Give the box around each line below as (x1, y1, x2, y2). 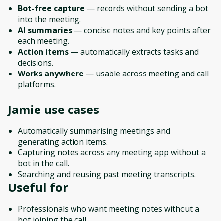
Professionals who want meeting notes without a (18, 203, 199, 214)
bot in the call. (18, 158, 69, 169)
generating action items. (18, 136, 108, 147)
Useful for (8, 179, 68, 195)
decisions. (18, 57, 53, 68)
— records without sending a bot (85, 3, 208, 14)
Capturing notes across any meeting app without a (18, 147, 206, 158)
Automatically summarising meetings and (18, 125, 170, 136)
